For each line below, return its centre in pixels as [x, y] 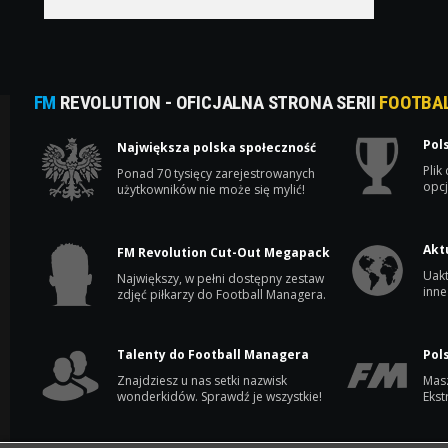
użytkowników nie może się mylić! [210, 189]
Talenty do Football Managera [212, 354]
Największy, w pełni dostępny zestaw [220, 278]
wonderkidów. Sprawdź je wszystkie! [219, 396]
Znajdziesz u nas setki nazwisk [201, 380]
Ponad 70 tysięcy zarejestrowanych [215, 173]
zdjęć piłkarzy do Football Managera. [221, 294]
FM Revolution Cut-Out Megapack [223, 252]
